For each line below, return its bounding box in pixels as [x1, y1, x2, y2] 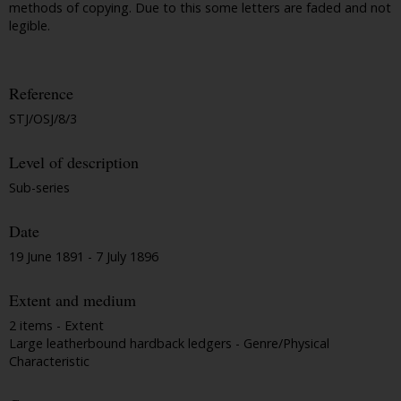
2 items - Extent [9, 316, 104, 334]
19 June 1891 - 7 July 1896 [9, 248, 158, 265]
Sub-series [9, 179, 70, 197]
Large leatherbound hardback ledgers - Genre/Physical [9, 334, 329, 352]
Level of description [9, 151, 139, 174]
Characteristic [9, 352, 90, 370]
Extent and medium [9, 289, 136, 311]
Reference [9, 82, 73, 105]
